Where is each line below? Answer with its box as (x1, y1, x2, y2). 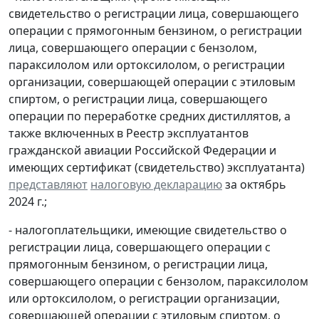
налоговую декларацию (90, 176, 222, 192)
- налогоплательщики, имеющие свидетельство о (9, 221, 287, 238)
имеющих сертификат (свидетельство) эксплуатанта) (9, 159, 305, 175)
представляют (9, 176, 88, 192)
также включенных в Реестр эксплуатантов (9, 125, 249, 141)
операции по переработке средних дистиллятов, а (9, 108, 291, 124)
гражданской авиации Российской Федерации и (9, 142, 276, 158)
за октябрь (222, 176, 286, 192)
